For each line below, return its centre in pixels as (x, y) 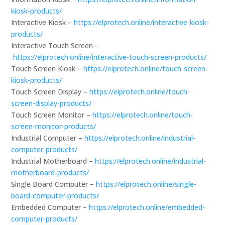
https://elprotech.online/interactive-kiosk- (142, 22)
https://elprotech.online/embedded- (147, 207)
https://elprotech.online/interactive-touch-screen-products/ (110, 57)
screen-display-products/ (51, 103)
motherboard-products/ (50, 172)
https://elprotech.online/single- (146, 184)
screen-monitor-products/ (54, 126)
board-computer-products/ (55, 195)
